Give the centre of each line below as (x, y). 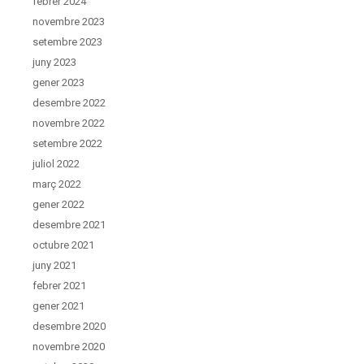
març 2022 (57, 184)
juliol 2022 (56, 163)
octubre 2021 (63, 245)
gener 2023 (58, 82)
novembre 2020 (69, 346)
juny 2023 (54, 62)
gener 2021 (58, 305)
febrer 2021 (59, 285)
